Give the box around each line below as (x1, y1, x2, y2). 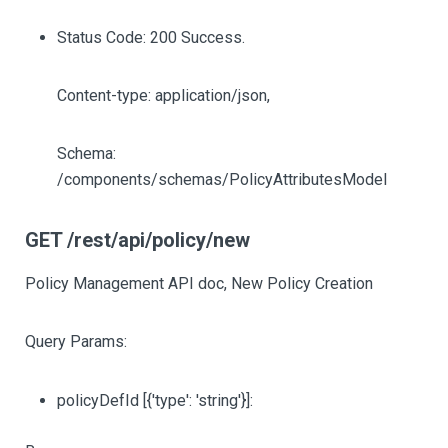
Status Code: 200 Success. (57, 28, 245, 47)
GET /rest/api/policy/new (25, 228, 250, 252)
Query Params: (25, 332, 127, 351)
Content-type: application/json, (57, 86, 270, 105)
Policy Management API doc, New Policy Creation (25, 274, 373, 293)
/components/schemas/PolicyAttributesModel (57, 170, 387, 189)
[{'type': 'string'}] (143, 391, 250, 410)
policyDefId (57, 391, 143, 410)
